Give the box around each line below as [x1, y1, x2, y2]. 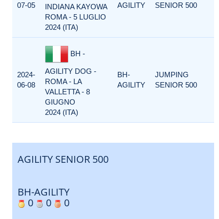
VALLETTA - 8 [45, 88, 90, 96]
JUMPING [155, 70, 189, 79]
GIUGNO [45, 98, 75, 106]
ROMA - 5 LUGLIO [45, 13, 106, 21]
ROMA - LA [45, 77, 82, 86]
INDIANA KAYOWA [45, 2, 107, 11]
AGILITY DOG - [45, 67, 96, 75]
